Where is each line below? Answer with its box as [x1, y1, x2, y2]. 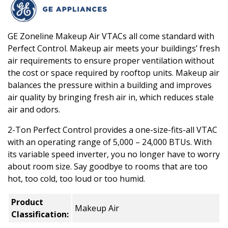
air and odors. [8, 103, 60, 115]
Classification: [11, 208, 69, 220]
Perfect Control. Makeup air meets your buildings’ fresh [8, 42, 220, 54]
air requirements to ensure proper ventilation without [8, 54, 214, 66]
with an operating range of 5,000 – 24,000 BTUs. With [8, 136, 212, 148]
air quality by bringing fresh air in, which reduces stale [8, 91, 214, 103]
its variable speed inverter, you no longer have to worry [8, 148, 220, 160]
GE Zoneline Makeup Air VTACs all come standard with [8, 30, 214, 42]
